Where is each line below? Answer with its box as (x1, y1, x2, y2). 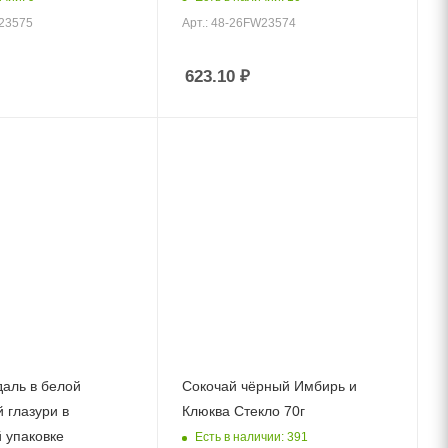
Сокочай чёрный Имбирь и (182, 378, 358, 395)
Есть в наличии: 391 (195, 429, 309, 444)
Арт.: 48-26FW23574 (182, 15, 297, 30)
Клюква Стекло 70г (182, 403, 306, 420)
